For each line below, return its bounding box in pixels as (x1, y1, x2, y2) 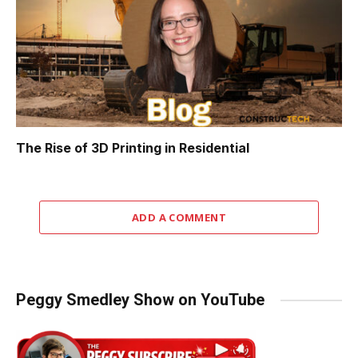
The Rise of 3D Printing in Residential (16, 140, 249, 157)
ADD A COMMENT (131, 210, 227, 225)
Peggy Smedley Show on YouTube (16, 290, 265, 310)
